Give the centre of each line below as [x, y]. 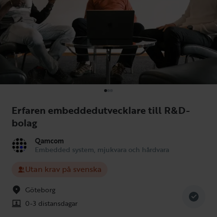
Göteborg [40, 189]
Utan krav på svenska [63, 169]
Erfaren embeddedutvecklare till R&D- [101, 110]
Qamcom [49, 140]
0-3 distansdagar [51, 203]
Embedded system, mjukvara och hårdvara [102, 149]
